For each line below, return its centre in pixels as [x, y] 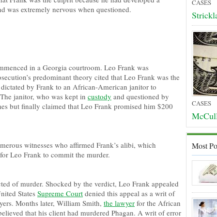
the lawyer [119, 203]
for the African [158, 203]
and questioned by [140, 96]
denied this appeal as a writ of [129, 193]
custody [100, 96]
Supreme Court [60, 193]
